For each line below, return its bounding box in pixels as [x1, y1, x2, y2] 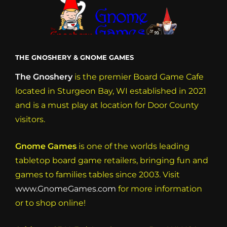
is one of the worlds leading [77, 141, 190, 151]
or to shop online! [15, 198, 86, 208]
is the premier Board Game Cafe [72, 72, 204, 82]
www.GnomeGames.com [15, 183, 116, 194]
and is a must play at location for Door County [15, 100, 199, 110]
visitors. [15, 115, 45, 125]
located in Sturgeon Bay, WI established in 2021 [15, 86, 206, 96]
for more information [116, 183, 202, 194]
